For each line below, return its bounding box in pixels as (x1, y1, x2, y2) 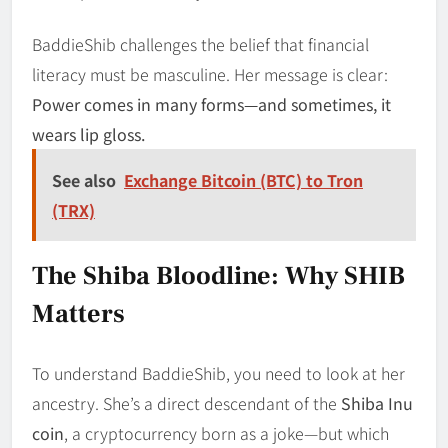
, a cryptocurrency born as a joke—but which (64, 420, 389, 445)
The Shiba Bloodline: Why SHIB (32, 258, 405, 293)
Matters (32, 296, 125, 331)
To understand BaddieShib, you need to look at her (32, 360, 405, 385)
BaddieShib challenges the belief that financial (32, 31, 369, 56)
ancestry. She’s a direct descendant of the (32, 390, 341, 415)
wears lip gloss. (32, 121, 145, 146)
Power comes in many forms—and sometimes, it (32, 91, 391, 116)
